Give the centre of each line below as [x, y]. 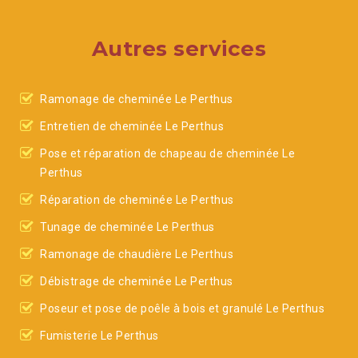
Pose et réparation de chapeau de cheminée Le [167, 153]
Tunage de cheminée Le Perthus [127, 227]
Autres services [179, 49]
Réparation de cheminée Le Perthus [137, 200]
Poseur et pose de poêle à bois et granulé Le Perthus [182, 308]
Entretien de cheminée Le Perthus [132, 126]
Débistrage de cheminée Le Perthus [137, 281]
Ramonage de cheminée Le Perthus [137, 99]
